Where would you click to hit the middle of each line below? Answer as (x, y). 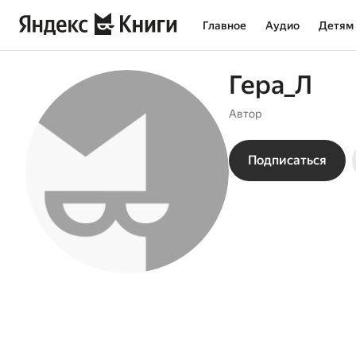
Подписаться (287, 160)
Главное (224, 25)
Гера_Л (271, 85)
